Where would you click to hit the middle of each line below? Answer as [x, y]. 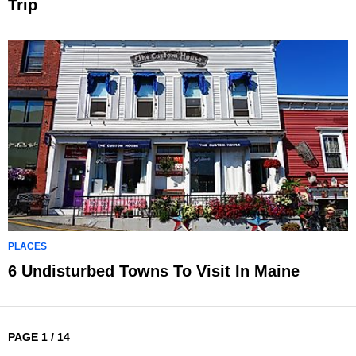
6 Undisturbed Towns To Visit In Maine [154, 271]
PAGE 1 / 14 [39, 337]
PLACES [27, 246]
